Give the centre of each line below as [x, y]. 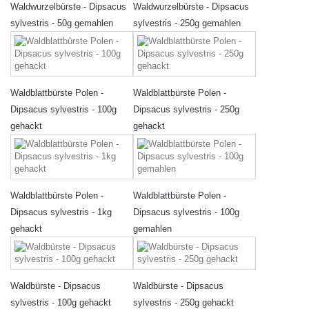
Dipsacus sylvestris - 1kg [61, 212]
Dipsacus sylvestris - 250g [186, 109]
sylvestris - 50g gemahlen [62, 23]
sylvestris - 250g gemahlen [187, 23]
